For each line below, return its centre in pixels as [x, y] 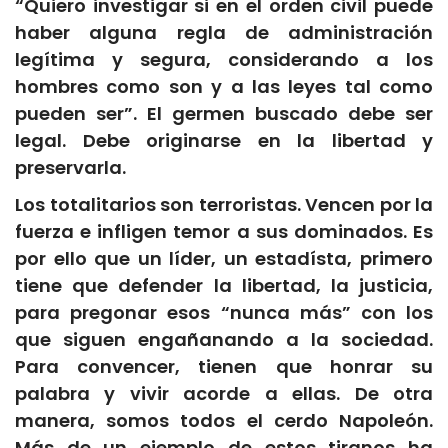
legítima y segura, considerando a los [224, 60]
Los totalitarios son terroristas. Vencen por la [224, 205]
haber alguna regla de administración [224, 33]
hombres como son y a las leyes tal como [224, 87]
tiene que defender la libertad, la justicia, [224, 286]
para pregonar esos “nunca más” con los [224, 313]
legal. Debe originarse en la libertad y [224, 141]
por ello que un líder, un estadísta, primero [224, 259]
